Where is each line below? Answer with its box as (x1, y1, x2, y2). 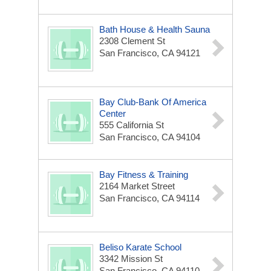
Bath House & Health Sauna (99, 24, 210, 34)
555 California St (99, 120, 164, 130)
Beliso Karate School (99, 242, 181, 252)
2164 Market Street (99, 181, 175, 191)
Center (99, 108, 126, 119)
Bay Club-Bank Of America (99, 97, 206, 107)
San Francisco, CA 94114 (99, 193, 200, 203)
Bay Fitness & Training (99, 169, 188, 180)
